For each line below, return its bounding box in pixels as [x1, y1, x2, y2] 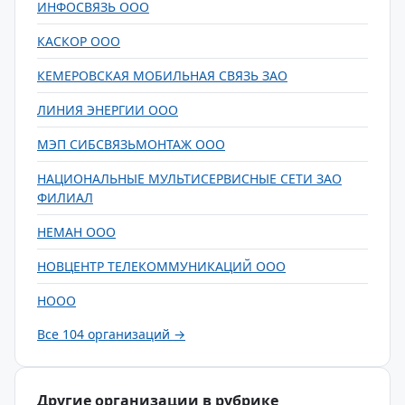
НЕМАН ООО [37, 223, 116, 240]
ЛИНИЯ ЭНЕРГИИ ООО [37, 101, 178, 118]
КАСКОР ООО [37, 33, 120, 50]
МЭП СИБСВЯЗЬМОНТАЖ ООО [37, 136, 225, 153]
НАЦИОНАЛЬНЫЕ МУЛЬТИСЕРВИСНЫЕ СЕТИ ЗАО [37, 170, 342, 187]
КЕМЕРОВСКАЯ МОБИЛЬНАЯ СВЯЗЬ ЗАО [37, 67, 287, 84]
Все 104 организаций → [37, 325, 185, 343]
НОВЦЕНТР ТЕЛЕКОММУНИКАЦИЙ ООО [37, 258, 286, 275]
